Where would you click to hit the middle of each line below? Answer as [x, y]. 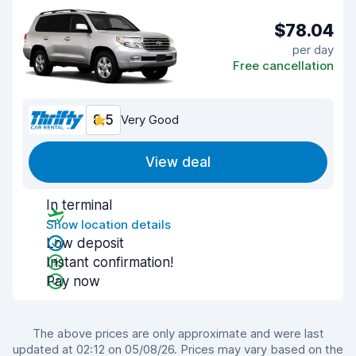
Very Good [150, 120]
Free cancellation [283, 65]
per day [313, 49]
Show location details [108, 224]
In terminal [79, 205]
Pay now [73, 281]
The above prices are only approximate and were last [178, 333]
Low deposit [85, 243]
